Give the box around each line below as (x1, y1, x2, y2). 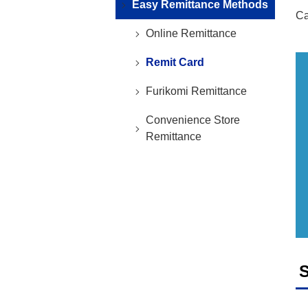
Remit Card (146, 56, 204, 68)
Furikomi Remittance (146, 85, 247, 97)
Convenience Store (146, 114, 240, 126)
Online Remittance (146, 27, 236, 39)
